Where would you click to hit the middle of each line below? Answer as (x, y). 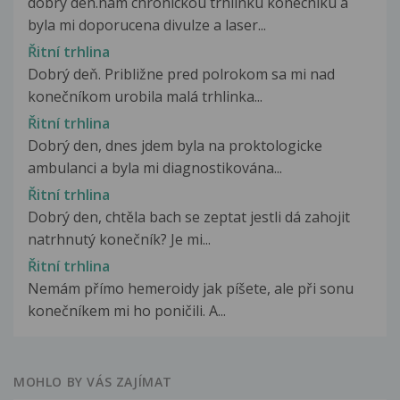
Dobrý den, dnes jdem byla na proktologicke (175, 145)
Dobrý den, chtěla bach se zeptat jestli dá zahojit (189, 217)
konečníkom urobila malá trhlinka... (145, 96)
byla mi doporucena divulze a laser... (147, 25)
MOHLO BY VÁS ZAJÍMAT (93, 382)
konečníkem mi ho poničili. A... (127, 311)
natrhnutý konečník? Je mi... (119, 240)
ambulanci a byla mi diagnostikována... (155, 167)
